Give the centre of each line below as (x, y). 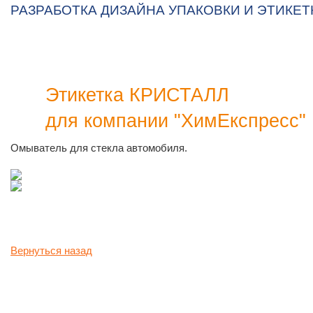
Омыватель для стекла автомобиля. (99, 148)
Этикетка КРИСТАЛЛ (137, 95)
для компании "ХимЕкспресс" (176, 121)
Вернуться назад (51, 251)
